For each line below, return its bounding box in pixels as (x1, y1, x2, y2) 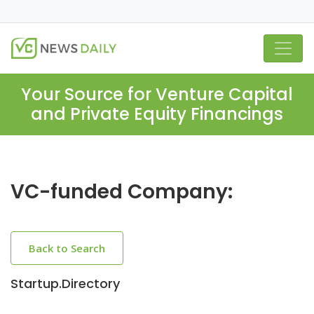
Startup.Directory (11, 275, 120, 292)
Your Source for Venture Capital (21, 83, 293, 106)
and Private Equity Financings (31, 102, 283, 125)
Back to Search (29, 241, 105, 255)
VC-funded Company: (11, 178, 233, 205)
